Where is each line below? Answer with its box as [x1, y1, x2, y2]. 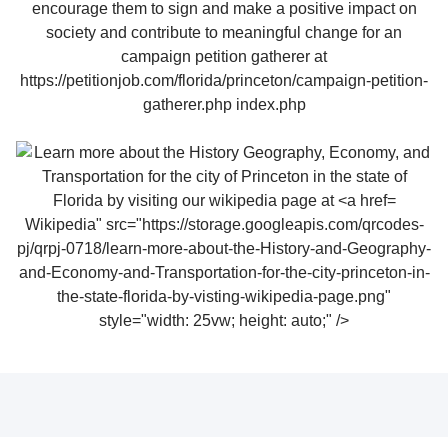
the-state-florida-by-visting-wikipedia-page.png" [57, 287, 391, 305]
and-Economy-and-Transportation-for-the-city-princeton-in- [18, 263, 430, 281]
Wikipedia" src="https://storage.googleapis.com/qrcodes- [24, 215, 424, 233]
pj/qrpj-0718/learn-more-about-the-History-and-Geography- [17, 239, 431, 257]
